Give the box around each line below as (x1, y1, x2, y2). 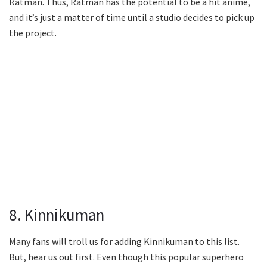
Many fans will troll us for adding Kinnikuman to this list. (9, 235, 240, 247)
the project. (9, 27, 57, 39)
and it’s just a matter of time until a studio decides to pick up (9, 11, 254, 24)
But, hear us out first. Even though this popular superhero (9, 250, 244, 263)
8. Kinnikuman (9, 204, 104, 225)
